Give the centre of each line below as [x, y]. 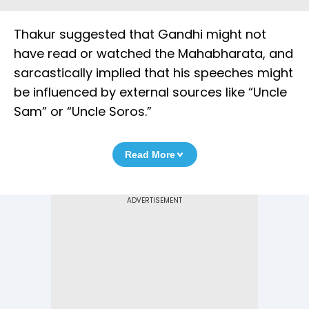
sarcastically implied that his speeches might [153, 73]
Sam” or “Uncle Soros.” [83, 112]
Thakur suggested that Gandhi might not [140, 34]
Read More [150, 155]
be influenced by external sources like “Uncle [150, 92]
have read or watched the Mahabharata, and [153, 54]
